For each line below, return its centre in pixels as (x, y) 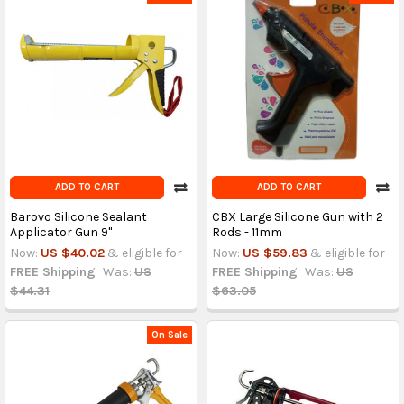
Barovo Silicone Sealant (78, 217)
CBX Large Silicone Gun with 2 (297, 217)
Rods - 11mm (247, 233)
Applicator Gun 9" (60, 233)
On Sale (170, 335)
